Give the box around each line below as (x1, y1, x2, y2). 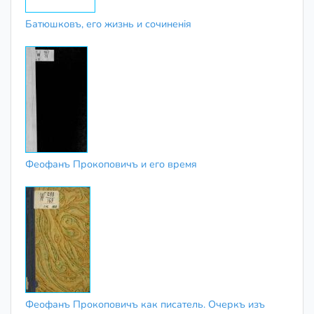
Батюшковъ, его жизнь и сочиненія (25, 16, 191, 31)
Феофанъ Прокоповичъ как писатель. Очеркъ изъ (25, 296, 265, 311)
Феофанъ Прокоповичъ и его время (25, 156, 197, 171)
